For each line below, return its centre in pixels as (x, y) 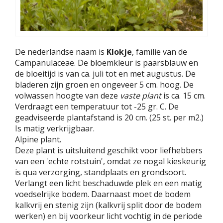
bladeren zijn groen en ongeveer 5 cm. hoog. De (104, 84)
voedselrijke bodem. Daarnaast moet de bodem (103, 194)
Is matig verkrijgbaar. (55, 128)
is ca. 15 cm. (183, 95)
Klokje (119, 52)
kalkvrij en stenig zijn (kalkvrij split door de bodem (108, 205)
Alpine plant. (38, 139)
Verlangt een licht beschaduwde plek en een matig (109, 183)
